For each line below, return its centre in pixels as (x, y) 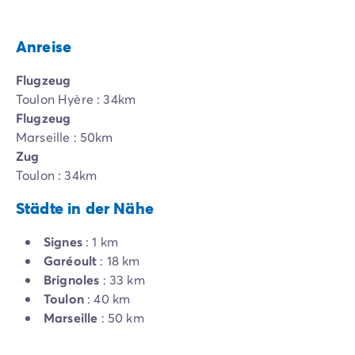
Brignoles (72, 280)
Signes (63, 242)
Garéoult (71, 261)
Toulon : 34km (57, 175)
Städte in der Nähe (85, 208)
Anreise (44, 47)
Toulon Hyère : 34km (76, 99)
